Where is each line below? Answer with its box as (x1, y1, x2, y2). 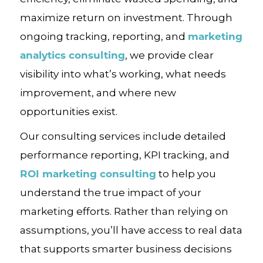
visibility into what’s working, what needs (19, 68, 226, 80)
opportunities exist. (19, 105, 117, 117)
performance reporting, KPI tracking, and (19, 149, 230, 161)
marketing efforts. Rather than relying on (19, 205, 228, 217)
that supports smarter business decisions (19, 242, 232, 255)
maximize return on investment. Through (19, 11, 232, 23)
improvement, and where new (19, 86, 176, 99)
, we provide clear (124, 49, 214, 61)
